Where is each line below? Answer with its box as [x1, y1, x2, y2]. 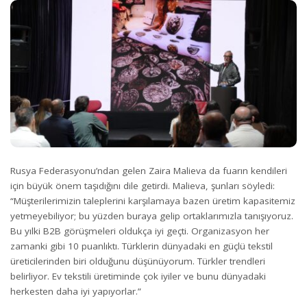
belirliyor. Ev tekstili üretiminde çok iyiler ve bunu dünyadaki [10, 269, 266, 282]
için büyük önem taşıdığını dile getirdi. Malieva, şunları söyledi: [10, 179, 275, 192]
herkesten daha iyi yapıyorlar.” [10, 284, 141, 297]
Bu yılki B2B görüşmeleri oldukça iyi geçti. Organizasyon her [10, 224, 269, 237]
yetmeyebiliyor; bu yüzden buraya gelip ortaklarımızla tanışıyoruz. [10, 209, 293, 222]
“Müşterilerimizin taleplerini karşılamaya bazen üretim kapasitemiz [10, 194, 295, 207]
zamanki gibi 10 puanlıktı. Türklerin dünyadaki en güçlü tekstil [10, 239, 273, 252]
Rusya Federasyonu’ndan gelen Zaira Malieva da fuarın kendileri [10, 164, 287, 177]
